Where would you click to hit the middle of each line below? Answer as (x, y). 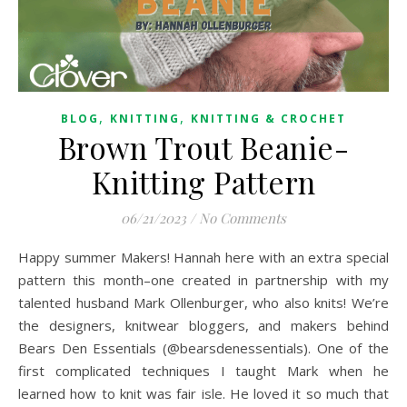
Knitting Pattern (203, 182)
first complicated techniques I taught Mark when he (203, 371)
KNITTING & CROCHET (268, 119)
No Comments (243, 218)
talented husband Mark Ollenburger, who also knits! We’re (203, 303)
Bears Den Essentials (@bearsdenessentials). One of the (203, 348)
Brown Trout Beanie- (203, 148)
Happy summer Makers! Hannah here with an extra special (24, 258)
